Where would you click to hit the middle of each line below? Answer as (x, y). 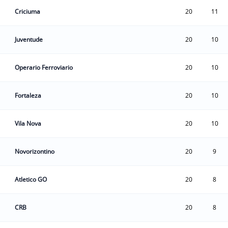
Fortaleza (28, 95)
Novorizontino (35, 151)
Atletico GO (31, 179)
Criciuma (27, 11)
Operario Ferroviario (44, 67)
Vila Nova (28, 123)
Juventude (29, 39)
